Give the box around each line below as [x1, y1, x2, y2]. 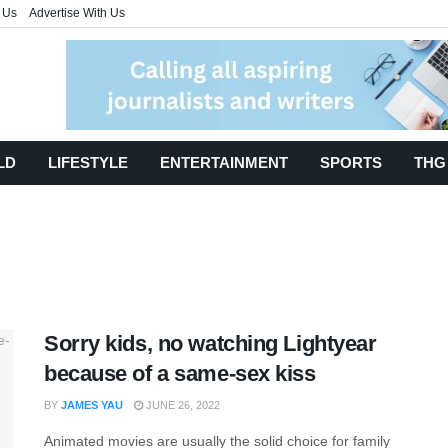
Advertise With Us [29, 6, 125, 20]
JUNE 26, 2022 [143, 399, 220, 411]
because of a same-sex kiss [44, 361, 316, 386]
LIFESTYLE [48, 154, 128, 171]
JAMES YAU [61, 399, 123, 411]
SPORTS [320, 154, 382, 171]
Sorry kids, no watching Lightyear [44, 331, 377, 356]
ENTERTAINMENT [160, 154, 288, 171]
